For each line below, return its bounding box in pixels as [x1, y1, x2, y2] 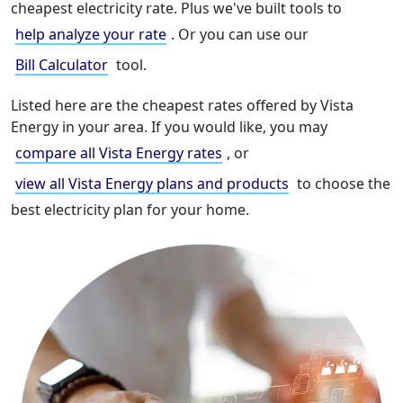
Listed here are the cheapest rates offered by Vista [11, 95, 354, 116]
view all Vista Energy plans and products [15, 174, 289, 194]
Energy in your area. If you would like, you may [11, 117, 327, 138]
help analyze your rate [15, 24, 166, 45]
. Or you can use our [171, 24, 309, 45]
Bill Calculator [15, 55, 108, 76]
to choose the [293, 174, 390, 194]
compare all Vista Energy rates [15, 143, 222, 164]
